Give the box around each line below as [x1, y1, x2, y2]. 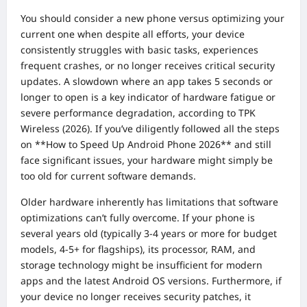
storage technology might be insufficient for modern [21, 258, 262, 271]
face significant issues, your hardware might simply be [21, 153, 273, 167]
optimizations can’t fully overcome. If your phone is [21, 210, 255, 224]
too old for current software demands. [21, 169, 196, 182]
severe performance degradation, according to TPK [21, 106, 256, 119]
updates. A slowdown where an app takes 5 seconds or [21, 74, 273, 88]
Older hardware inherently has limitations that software [21, 195, 278, 208]
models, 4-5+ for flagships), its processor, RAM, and [21, 242, 256, 256]
